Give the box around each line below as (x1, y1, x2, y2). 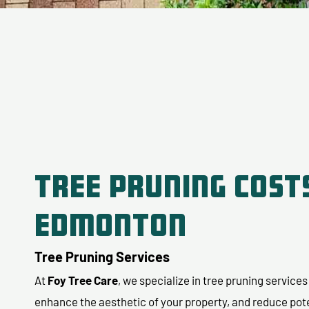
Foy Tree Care (48, 273, 118, 288)
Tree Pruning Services (34, 248, 170, 266)
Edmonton (34, 211, 187, 239)
